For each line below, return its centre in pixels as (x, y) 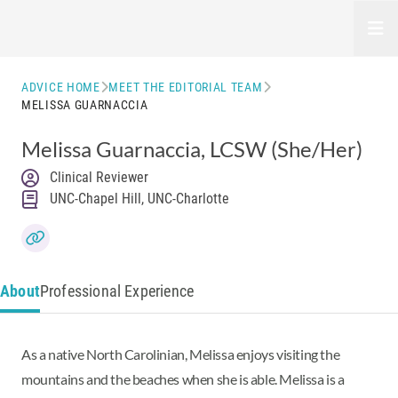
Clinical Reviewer (99, 177)
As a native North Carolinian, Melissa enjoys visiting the (181, 354)
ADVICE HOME (61, 87)
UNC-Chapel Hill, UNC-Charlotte (139, 199)
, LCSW (234, 149)
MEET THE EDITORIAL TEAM (186, 87)
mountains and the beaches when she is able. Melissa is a (183, 379)
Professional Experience (117, 291)
